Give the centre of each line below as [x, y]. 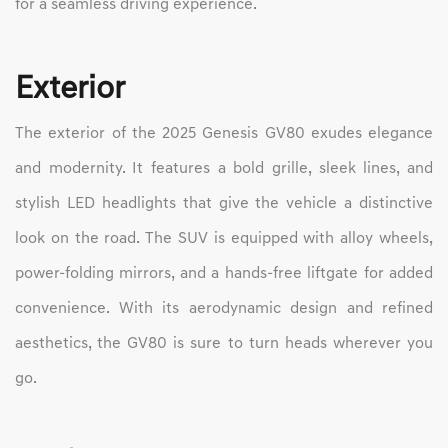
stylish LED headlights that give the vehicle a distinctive [224, 204]
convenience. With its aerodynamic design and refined [224, 309]
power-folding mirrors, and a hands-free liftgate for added [224, 274]
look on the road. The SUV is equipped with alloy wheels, [224, 239]
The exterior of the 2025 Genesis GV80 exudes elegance [224, 134]
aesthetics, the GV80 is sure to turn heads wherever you [224, 344]
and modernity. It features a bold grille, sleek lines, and [224, 169]
